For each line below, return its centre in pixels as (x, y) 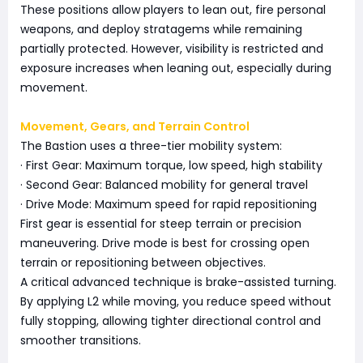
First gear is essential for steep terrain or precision (161, 224)
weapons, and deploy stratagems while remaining (161, 30)
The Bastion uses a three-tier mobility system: (151, 146)
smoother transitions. (81, 341)
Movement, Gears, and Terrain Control (135, 127)
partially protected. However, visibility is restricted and (172, 49)
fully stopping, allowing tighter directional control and (171, 321)
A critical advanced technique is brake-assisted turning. (178, 282)
